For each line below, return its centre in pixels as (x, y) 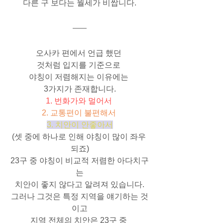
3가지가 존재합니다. (80, 89)
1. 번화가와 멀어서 (79, 101)
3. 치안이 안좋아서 (80, 124)
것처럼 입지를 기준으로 (80, 65)
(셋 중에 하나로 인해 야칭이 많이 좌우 (80, 136)
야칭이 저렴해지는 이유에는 (80, 77)
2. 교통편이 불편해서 (79, 112)
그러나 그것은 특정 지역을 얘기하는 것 (80, 196)
